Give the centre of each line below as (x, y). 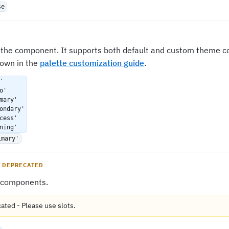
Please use (40, 205)
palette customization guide (92, 63)
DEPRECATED (23, 165)
